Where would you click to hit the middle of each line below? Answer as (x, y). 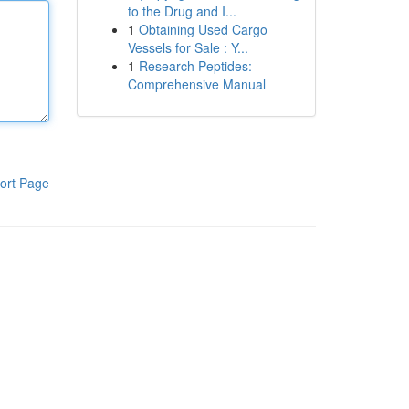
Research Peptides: (195, 66)
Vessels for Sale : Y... (188, 47)
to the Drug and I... (182, 11)
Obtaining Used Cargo (203, 29)
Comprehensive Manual (196, 84)
